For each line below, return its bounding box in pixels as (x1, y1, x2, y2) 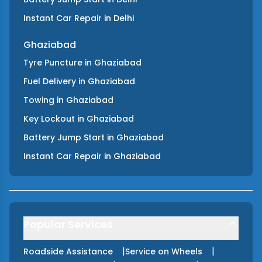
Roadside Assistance (23, 246, 113, 257)
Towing (23, 94, 54, 106)
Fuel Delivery (23, 75, 76, 87)
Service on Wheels (125, 246, 202, 257)
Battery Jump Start (23, 132, 105, 143)
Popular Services (23, 217, 113, 232)
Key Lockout (23, 113, 75, 125)
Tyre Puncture (23, 57, 82, 68)
